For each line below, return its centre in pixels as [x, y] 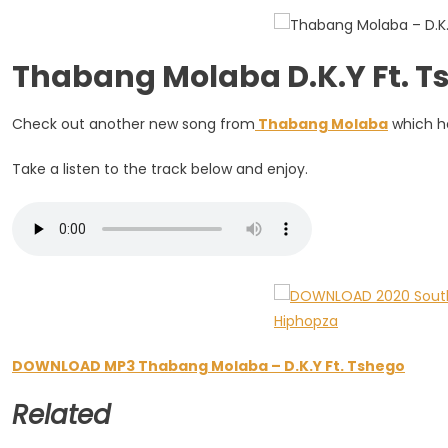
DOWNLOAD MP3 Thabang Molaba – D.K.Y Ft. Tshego [208, 366]
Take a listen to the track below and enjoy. [160, 169]
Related [61, 415]
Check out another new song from [133, 124]
